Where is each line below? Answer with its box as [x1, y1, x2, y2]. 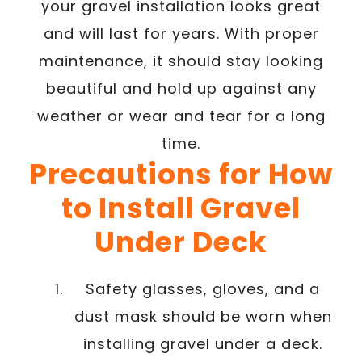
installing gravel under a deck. [83, 333, 322, 354]
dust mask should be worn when [74, 305, 332, 326]
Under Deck [95, 221, 267, 262]
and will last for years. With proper [43, 23, 319, 44]
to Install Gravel [61, 187, 301, 228]
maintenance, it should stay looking [39, 50, 323, 71]
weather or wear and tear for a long [36, 105, 326, 126]
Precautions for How [29, 154, 333, 194]
